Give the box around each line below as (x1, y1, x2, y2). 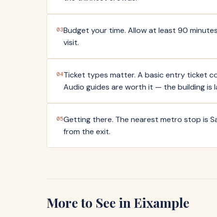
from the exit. (63, 126, 110, 137)
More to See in (46, 194, 134, 212)
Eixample (134, 194, 189, 212)
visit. (63, 37, 79, 48)
